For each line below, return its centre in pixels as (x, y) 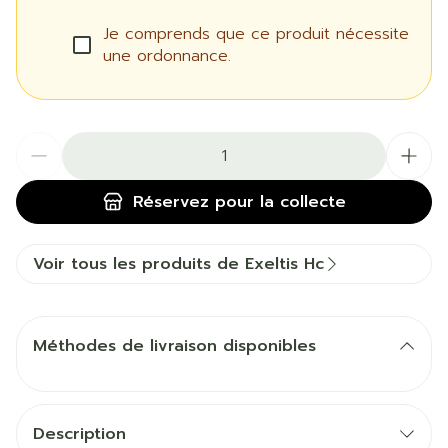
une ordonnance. (167, 56)
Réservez (170, 202)
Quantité (47, 142)
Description (79, 434)
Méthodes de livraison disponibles (174, 346)
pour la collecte (277, 202)
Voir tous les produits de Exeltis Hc (178, 264)
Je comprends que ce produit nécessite (256, 34)
